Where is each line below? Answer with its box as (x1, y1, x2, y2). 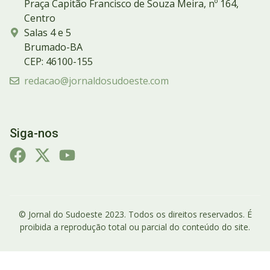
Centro (24, 11, 55, 25)
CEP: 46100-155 (24, 55, 93, 69)
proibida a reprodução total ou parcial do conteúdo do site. (20, 221, 250, 233)
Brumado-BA (24, 40, 83, 54)
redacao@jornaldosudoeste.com (24, 74, 169, 88)
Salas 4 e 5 (24, 26, 71, 40)
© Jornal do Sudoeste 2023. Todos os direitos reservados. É (18, 209, 252, 221)
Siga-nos (10, 126, 58, 141)
